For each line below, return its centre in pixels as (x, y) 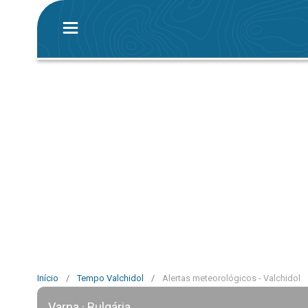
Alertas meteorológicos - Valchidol (231, 278)
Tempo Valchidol (110, 278)
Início (48, 278)
